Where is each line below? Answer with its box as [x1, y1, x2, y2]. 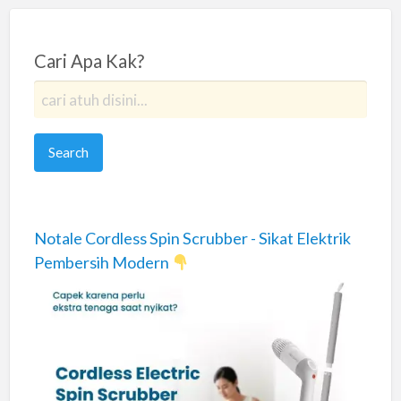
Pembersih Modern [33, 252, 172, 272]
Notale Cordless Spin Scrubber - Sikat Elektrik [33, 227, 351, 248]
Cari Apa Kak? [33, 49, 144, 72]
